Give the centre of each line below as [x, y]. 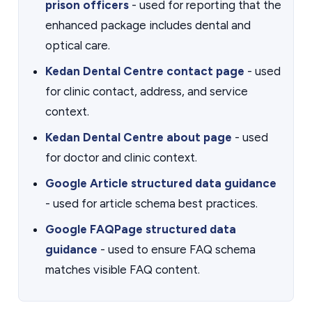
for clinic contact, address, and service [147, 91]
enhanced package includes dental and [148, 25]
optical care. [78, 45]
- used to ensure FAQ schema [177, 249]
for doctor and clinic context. [121, 157]
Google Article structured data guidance [161, 183]
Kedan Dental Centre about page [139, 137]
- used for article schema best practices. [151, 203]
